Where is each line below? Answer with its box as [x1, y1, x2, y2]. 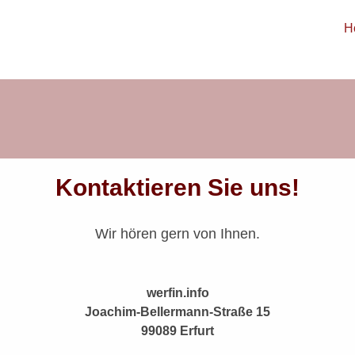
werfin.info [146, 286, 209, 300]
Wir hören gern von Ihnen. [95, 226, 260, 242]
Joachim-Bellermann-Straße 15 [85, 305, 270, 319]
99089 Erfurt [141, 324, 214, 338]
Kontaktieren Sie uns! [55, 174, 300, 200]
